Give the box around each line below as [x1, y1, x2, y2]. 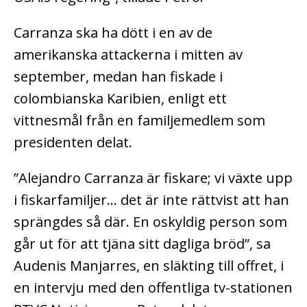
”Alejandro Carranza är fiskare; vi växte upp [14, 168, 293, 187]
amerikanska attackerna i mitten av [14, 45, 243, 64]
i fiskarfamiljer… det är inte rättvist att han [14, 190, 289, 209]
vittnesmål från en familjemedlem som [14, 110, 265, 130]
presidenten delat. [14, 132, 132, 151]
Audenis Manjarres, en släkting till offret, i [14, 256, 284, 275]
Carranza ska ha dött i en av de [14, 23, 212, 42]
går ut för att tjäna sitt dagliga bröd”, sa [14, 234, 271, 253]
